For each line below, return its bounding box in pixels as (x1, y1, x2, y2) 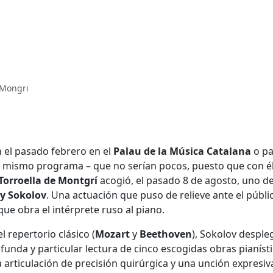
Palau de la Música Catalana (113, 144, 251, 158)
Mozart (95, 227, 130, 241)
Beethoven (140, 227, 192, 241)
